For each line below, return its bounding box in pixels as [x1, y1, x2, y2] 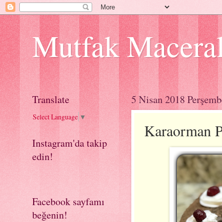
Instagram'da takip [32, 136, 107, 150]
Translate [32, 93, 69, 106]
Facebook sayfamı [32, 195, 105, 209]
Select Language [33, 112, 78, 122]
